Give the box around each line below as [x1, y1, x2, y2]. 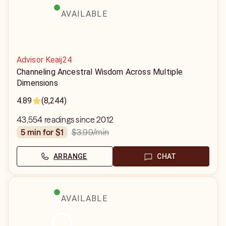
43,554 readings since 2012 [17, 115, 114, 125]
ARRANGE [53, 152, 87, 160]
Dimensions [17, 78, 58, 88]
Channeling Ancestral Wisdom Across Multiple [17, 67, 183, 77]
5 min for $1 [25, 127, 64, 137]
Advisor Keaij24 [17, 55, 72, 65]
